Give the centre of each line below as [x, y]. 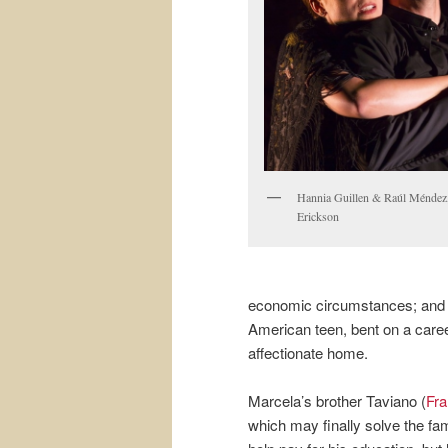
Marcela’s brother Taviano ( [337, 401]
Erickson [318, 215]
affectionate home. [308, 352]
